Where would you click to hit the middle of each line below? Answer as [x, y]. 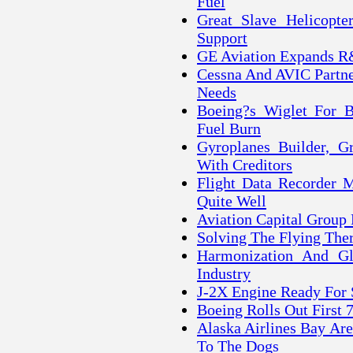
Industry [224, 274]
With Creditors [245, 165]
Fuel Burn [229, 129]
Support [222, 38]
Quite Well [232, 201]
